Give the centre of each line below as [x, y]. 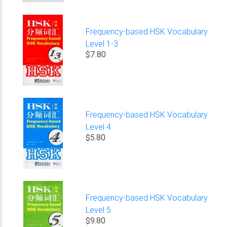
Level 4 [99, 126]
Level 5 [99, 210]
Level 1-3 [102, 43]
